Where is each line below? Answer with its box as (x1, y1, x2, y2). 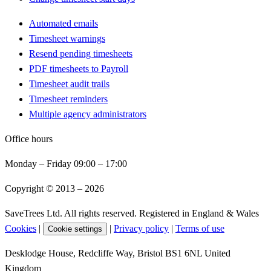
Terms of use (175, 223, 224, 233)
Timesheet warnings (29, 33, 105, 44)
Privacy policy (114, 223, 169, 233)
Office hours (5, 133, 53, 144)
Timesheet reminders (29, 93, 108, 104)
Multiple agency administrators (29, 108, 146, 119)
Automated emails (29, 18, 98, 28)
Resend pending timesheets (29, 48, 132, 59)
